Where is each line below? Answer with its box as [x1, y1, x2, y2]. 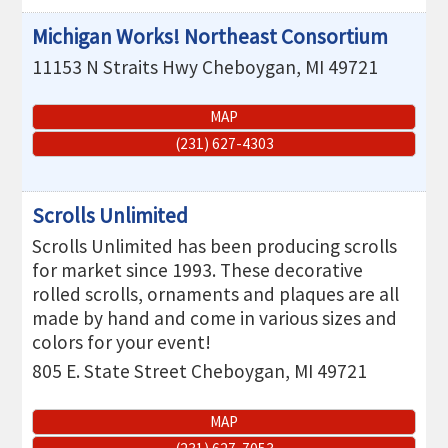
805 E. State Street [32, 359, 188, 384]
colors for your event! [32, 330, 212, 355]
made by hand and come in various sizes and [32, 306, 398, 331]
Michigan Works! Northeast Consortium [32, 23, 389, 51]
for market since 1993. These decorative [32, 258, 364, 283]
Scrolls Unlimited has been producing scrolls [32, 234, 398, 259]
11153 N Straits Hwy [32, 55, 199, 80]
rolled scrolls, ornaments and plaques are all [32, 282, 400, 307]
